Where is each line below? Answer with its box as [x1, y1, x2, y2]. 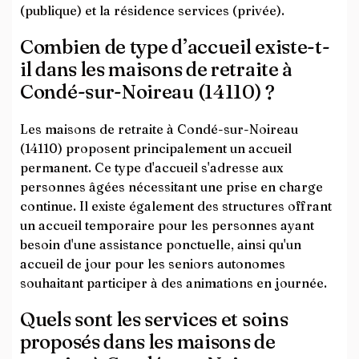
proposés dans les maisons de [20, 330, 276, 353]
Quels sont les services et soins [20, 308, 288, 331]
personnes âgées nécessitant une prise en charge [20, 179, 323, 195]
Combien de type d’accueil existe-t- [20, 35, 330, 58]
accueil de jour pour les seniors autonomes [20, 256, 285, 272]
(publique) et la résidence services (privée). [20, 2, 284, 18]
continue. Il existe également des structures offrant [20, 198, 332, 214]
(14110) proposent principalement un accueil [20, 140, 292, 156]
